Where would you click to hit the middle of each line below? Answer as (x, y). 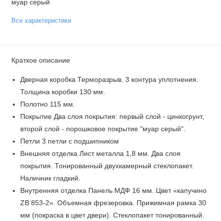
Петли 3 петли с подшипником (69, 142)
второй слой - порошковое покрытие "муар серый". (103, 129)
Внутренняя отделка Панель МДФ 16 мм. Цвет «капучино (113, 191)
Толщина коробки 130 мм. (62, 92)
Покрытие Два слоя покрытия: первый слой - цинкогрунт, (112, 117)
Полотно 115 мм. (47, 105)
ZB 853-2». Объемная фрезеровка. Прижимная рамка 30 (113, 203)
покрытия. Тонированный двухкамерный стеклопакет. (107, 166)
